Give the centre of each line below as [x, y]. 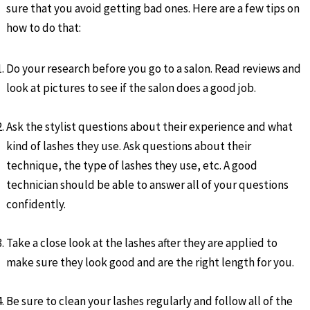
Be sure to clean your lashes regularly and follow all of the [150, 301]
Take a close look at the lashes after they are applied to [142, 243]
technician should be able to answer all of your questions [148, 184]
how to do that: [44, 28]
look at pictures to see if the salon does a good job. [131, 88]
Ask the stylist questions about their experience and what [150, 126]
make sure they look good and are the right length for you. [151, 262]
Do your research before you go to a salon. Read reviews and [154, 68]
